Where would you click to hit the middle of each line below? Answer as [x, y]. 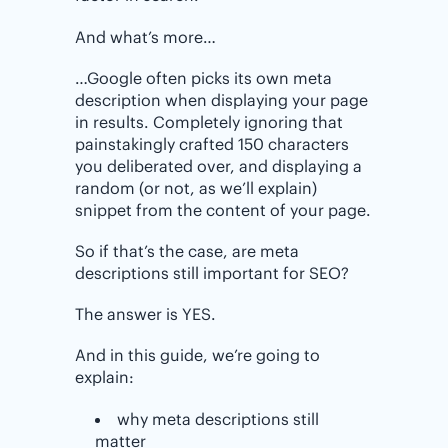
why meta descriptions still [218, 418]
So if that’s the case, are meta [187, 250]
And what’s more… [145, 36]
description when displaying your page [221, 99]
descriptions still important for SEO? [212, 272]
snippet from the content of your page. [223, 209]
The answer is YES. [145, 314]
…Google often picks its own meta [203, 77]
